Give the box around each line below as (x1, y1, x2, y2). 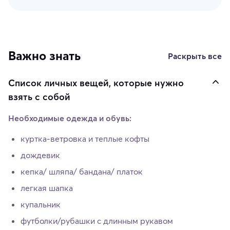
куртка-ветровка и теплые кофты (21, 133, 149, 144)
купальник (21, 199, 61, 210)
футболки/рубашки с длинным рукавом (21, 216, 173, 226)
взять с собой (8, 91, 70, 103)
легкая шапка (21, 183, 73, 194)
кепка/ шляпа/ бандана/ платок (21, 166, 143, 177)
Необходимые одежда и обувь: (8, 113, 131, 124)
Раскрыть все (168, 50, 222, 61)
